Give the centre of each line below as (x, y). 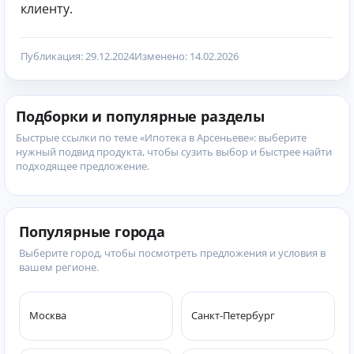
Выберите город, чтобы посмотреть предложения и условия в (172, 252)
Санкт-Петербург (233, 316)
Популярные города (92, 231)
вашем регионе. (59, 267)
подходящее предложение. (83, 166)
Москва (48, 316)
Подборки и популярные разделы (140, 116)
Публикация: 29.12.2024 (77, 56)
